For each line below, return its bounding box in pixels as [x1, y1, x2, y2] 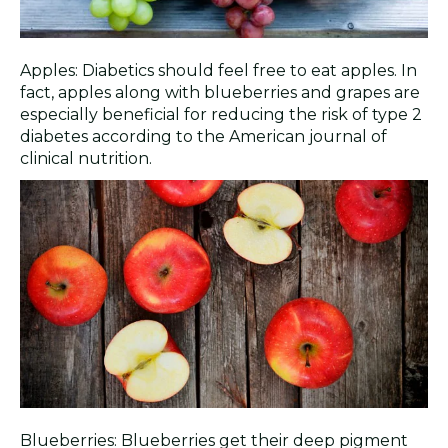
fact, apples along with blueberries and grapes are [20, 82, 420, 102]
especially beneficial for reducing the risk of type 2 [20, 104, 422, 124]
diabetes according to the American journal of [20, 126, 387, 146]
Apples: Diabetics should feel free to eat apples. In [20, 60, 417, 80]
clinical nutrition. [20, 148, 152, 168]
